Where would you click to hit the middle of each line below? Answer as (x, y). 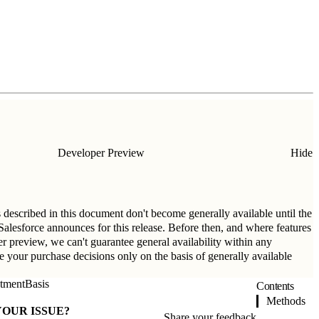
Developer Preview (101, 152)
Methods (286, 300)
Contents (275, 286)
